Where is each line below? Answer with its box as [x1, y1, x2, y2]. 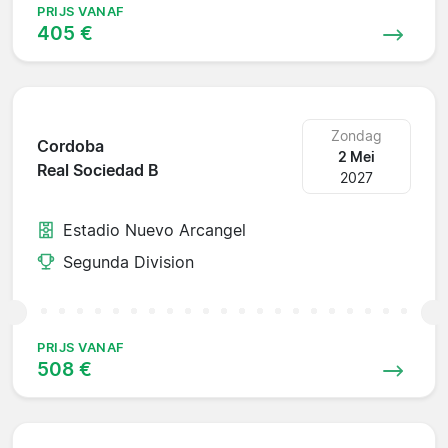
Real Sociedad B [37, 160, 159, 181]
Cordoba [37, 136, 104, 157]
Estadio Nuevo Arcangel [63, 219, 246, 240]
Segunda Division [63, 251, 194, 272]
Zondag [331, 126, 383, 144]
